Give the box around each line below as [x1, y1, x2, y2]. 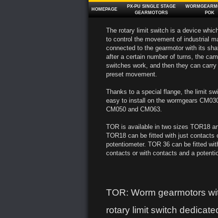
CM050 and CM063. [106, 106, 162, 113]
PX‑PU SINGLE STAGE [127, 4, 176, 9]
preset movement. [106, 71, 157, 78]
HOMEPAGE [91, 7, 117, 12]
